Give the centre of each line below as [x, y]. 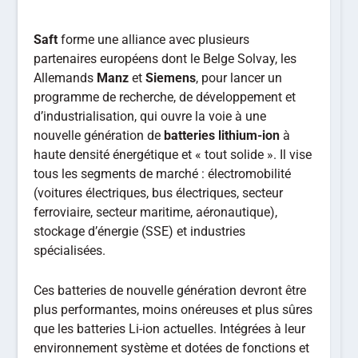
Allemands [66, 78]
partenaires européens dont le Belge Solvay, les [165, 59]
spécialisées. [70, 251]
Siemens [171, 78]
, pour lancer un [239, 78]
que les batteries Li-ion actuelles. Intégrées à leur [170, 328]
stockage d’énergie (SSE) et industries [140, 231]
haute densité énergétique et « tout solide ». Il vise [173, 155]
